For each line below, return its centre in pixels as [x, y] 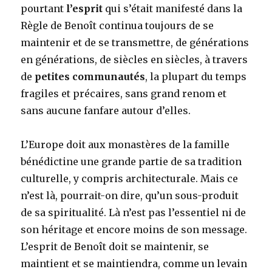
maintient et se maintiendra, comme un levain [134, 264]
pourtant [44, 9]
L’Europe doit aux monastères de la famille [125, 145]
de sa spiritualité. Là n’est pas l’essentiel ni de [134, 213]
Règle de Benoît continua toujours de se [117, 26]
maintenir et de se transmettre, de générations [135, 43]
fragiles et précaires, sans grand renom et [124, 94]
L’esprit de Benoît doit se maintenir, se [115, 247]
